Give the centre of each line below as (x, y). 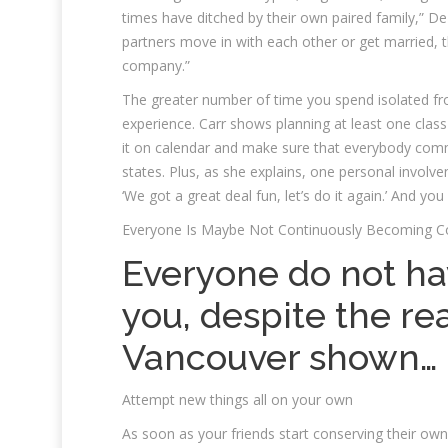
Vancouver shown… (280, 357)
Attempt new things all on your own (237, 399)
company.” (156, 65)
